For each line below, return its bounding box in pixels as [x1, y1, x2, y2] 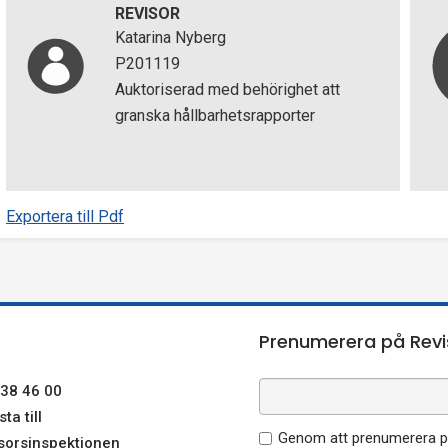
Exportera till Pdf [6, 207, 124, 226]
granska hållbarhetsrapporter [114, 106, 315, 125]
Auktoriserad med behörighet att [114, 80, 340, 99]
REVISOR [114, 4, 180, 23]
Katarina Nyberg [114, 28, 226, 47]
